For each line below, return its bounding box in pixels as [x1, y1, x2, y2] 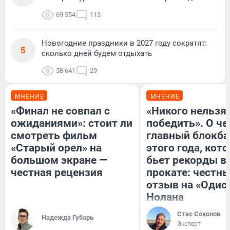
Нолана [146, 191, 184, 204]
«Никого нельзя [146, 105, 226, 118]
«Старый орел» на [11, 142, 102, 155]
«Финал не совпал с [11, 105, 110, 118]
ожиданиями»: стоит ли [11, 117, 132, 130]
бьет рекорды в [146, 154, 226, 167]
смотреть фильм [11, 129, 97, 142]
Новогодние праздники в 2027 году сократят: [42, 39, 207, 48]
